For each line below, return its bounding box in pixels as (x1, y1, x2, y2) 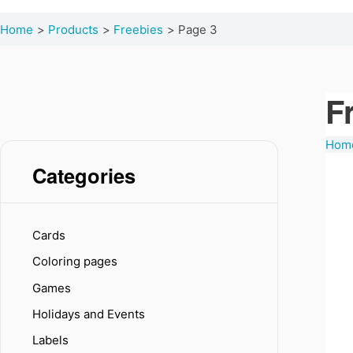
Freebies (113, 22, 163, 37)
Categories (32, 161, 136, 190)
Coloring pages (32, 254, 117, 269)
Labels (32, 333, 69, 347)
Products (48, 22, 98, 37)
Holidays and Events (32, 306, 145, 321)
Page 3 (178, 22, 217, 37)
